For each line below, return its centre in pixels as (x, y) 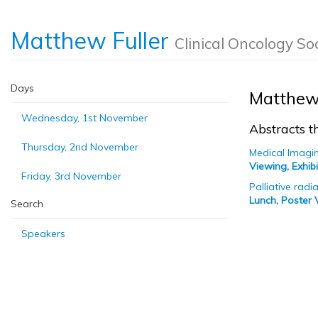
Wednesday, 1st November (84, 118)
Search (27, 204)
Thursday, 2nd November (80, 147)
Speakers (43, 234)
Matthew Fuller (93, 40)
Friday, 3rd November (71, 176)
